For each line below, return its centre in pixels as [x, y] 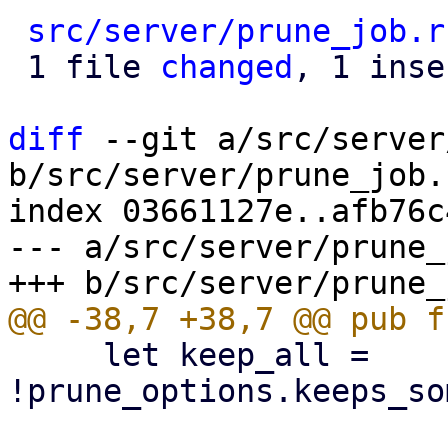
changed [226, 67]
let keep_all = [55, 355]
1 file [93, 67]
